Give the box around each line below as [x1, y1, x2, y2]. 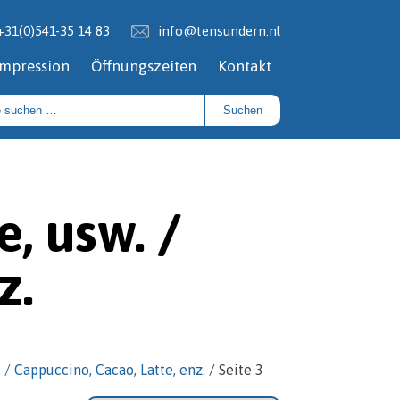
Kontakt [217, 57, 271, 76]
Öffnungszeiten [90, 57, 196, 76]
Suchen [222, 104, 262, 118]
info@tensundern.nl [157, 23, 280, 39]
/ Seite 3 [204, 362, 263, 379]
